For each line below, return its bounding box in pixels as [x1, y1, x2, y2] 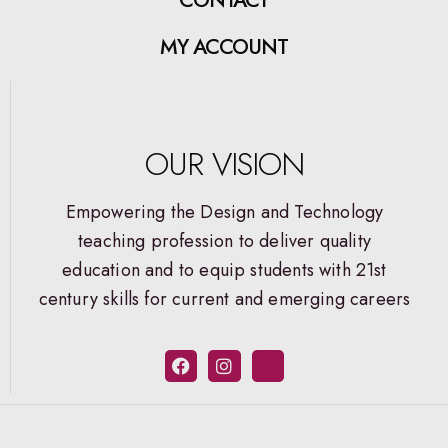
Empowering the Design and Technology [65, 198, 384, 225]
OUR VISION [144, 140, 305, 187]
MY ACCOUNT [159, 31, 289, 62]
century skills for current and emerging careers [38, 285, 411, 312]
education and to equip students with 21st [62, 256, 387, 283]
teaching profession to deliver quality [78, 227, 371, 254]
